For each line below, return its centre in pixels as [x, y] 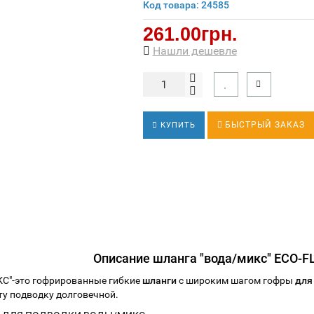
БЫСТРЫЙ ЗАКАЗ [265, 125]
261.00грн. [190, 34]
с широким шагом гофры [236, 280]
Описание [123, 258]
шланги [160, 280]
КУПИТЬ [176, 125]
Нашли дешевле [194, 51]
